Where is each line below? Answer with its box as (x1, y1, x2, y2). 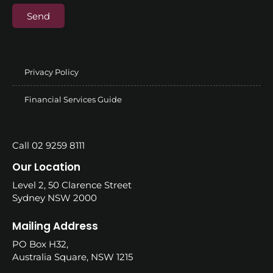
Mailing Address (12, 218, 98, 233)
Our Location (12, 160, 80, 175)
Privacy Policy (24, 67, 79, 77)
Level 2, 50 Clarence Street (12, 179, 132, 191)
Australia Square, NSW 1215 (12, 250, 133, 263)
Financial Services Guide (24, 94, 122, 105)
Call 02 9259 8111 (12, 140, 85, 152)
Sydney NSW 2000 (12, 192, 97, 204)
